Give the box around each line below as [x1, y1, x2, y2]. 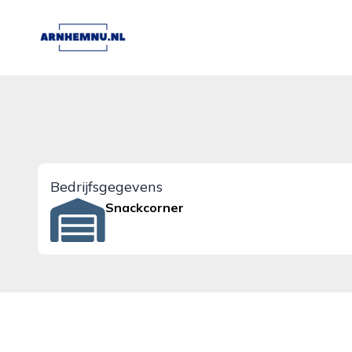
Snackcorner [105, 200, 185, 215]
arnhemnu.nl [37, 20, 109, 35]
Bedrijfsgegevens [50, 178, 163, 196]
